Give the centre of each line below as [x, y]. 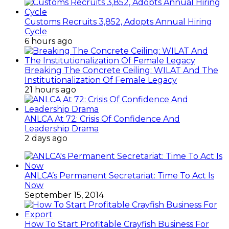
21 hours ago [50, 90]
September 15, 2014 [64, 195]
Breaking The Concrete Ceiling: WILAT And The [121, 71]
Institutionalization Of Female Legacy [101, 80]
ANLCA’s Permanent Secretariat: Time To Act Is [119, 176]
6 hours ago [49, 41]
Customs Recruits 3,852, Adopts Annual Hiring [118, 22]
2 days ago [46, 139]
